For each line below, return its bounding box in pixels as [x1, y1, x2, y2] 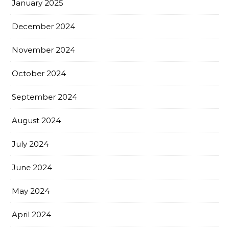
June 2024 [12, 162, 52, 172]
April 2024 [12, 209, 51, 219]
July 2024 [12, 139, 49, 149]
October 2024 [12, 68, 66, 78]
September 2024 [12, 91, 77, 102]
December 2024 [12, 21, 75, 31]
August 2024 [12, 115, 61, 125]
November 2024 [12, 44, 75, 55]
